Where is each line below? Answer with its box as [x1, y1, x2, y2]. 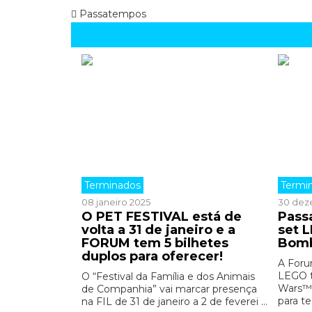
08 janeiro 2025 [81, 196, 150, 208]
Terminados [84, 178, 141, 192]
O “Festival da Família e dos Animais [81, 270, 255, 283]
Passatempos [77, 7, 146, 20]
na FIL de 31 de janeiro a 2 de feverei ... [81, 295, 267, 308]
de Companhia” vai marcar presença [81, 282, 257, 295]
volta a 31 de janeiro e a [81, 221, 235, 237]
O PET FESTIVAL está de [81, 208, 242, 224]
